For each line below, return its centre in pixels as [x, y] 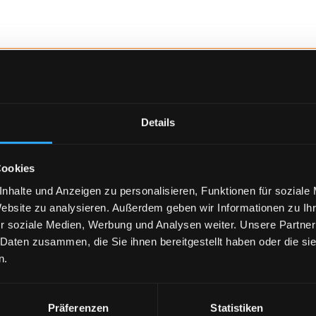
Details [158, 122]
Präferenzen [78, 308]
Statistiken [237, 308]
